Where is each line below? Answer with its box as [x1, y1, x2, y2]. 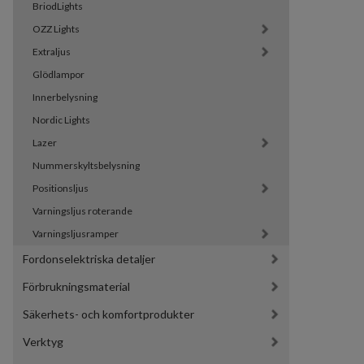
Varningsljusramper [32, 227, 119, 240]
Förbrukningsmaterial [23, 279, 130, 294]
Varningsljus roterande [32, 205, 132, 218]
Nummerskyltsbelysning [32, 159, 140, 172]
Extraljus [32, 45, 71, 58]
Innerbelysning [32, 91, 97, 104]
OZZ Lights [32, 23, 80, 36]
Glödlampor [32, 68, 84, 81]
